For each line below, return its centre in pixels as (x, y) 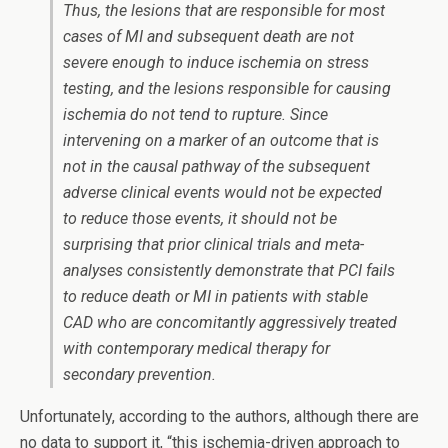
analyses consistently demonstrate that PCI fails (229, 271)
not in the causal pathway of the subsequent (216, 167)
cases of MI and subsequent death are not (208, 37)
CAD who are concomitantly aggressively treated (230, 323)
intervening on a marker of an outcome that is (221, 141)
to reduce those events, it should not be (200, 219)
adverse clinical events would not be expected (222, 193)
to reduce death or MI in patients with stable (215, 297)
